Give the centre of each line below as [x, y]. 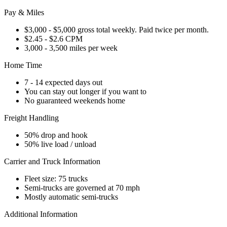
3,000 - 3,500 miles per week [71, 48]
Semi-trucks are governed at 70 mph [82, 187]
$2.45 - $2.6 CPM [53, 39]
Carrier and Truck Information [52, 161]
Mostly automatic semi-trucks [71, 197]
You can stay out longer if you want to [85, 91]
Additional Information [41, 214]
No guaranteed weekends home [75, 100]
